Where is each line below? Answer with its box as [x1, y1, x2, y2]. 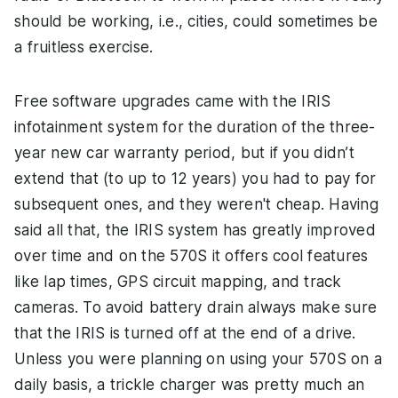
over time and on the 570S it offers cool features [14, 247, 369, 266]
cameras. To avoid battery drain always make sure [14, 298, 377, 317]
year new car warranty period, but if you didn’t [14, 144, 354, 163]
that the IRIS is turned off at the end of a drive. [14, 324, 356, 343]
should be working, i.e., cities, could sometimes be [14, 12, 378, 31]
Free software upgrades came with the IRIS [14, 92, 331, 111]
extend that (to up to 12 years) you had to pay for [14, 170, 377, 188]
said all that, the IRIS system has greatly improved [14, 221, 376, 240]
